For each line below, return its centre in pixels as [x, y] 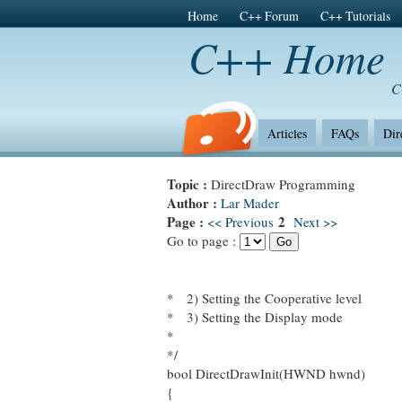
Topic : [189, 184]
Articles [287, 133]
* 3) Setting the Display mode [255, 317]
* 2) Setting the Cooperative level [264, 298]
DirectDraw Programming [283, 184]
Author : [194, 203]
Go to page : [203, 240]
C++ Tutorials [355, 16]
